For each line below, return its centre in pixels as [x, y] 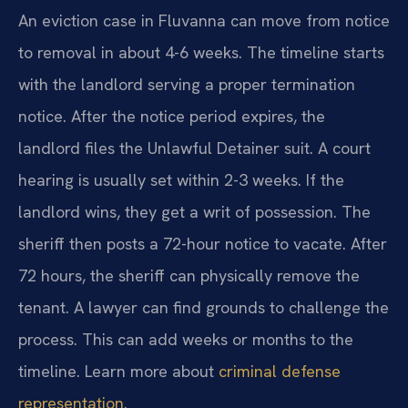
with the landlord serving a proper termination [187, 84]
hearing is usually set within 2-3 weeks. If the [181, 180]
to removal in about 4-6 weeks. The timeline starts [201, 52]
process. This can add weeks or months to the [186, 339]
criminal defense [280, 371]
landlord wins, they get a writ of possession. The [194, 212]
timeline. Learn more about [118, 371]
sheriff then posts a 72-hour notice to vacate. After [203, 244]
